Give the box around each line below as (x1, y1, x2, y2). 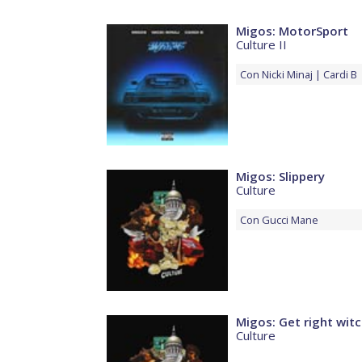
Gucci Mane (262, 213, 318, 228)
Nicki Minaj (262, 67, 313, 82)
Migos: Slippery (236, 168, 325, 185)
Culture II (236, 36, 287, 53)
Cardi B (323, 67, 357, 82)
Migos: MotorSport (236, 23, 348, 40)
